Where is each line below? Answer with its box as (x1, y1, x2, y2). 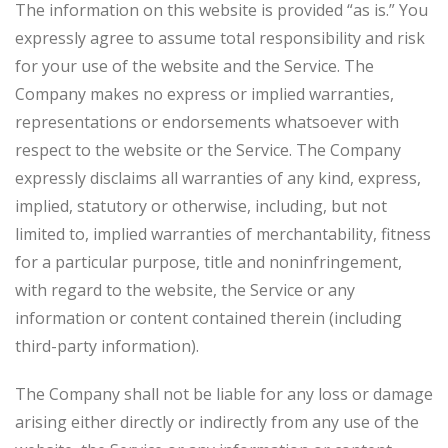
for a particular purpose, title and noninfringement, (15, 251, 402, 273)
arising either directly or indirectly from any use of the (15, 411, 419, 433)
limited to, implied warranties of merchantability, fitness (15, 223, 431, 245)
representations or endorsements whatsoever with (15, 111, 399, 133)
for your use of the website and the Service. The (15, 55, 374, 77)
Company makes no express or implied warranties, (15, 83, 394, 105)
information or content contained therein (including (15, 307, 402, 329)
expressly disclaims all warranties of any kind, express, (15, 167, 421, 189)
